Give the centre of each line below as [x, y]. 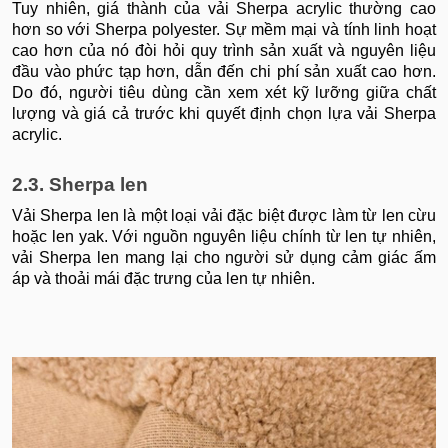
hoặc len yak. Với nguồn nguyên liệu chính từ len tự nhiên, [224, 237]
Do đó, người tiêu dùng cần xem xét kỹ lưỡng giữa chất [224, 93]
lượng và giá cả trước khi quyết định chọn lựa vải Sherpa [224, 114]
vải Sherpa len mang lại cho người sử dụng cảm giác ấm [224, 258]
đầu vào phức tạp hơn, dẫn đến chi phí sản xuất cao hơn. [224, 72]
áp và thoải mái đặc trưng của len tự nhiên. [163, 279]
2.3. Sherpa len [80, 185]
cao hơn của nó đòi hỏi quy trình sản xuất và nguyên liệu [224, 51]
